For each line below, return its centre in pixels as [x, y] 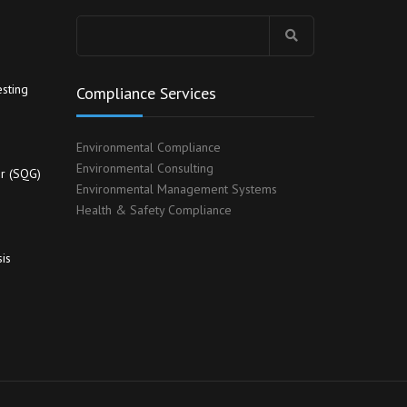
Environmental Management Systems [176, 189]
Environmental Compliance [148, 147]
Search [95, 24]
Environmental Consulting [144, 168]
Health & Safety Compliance [154, 209]
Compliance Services [146, 93]
